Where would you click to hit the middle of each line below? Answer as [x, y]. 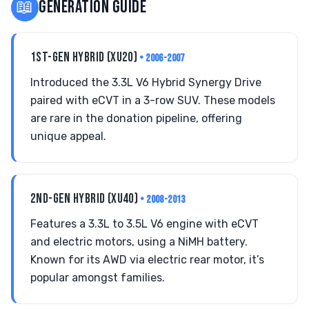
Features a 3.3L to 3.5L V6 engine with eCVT [144, 224]
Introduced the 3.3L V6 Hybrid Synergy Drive [146, 82]
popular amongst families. [98, 278]
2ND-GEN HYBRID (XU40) [86, 199]
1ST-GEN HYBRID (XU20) [85, 58]
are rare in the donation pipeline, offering [136, 118]
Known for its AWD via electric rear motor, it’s [147, 260]
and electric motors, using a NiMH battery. [139, 242]
